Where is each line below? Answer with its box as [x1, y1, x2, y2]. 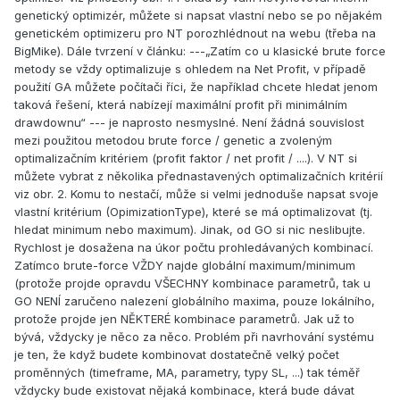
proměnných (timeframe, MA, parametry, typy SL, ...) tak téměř [14, 365, 360, 380]
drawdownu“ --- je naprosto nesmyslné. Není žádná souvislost [14, 115, 364, 130]
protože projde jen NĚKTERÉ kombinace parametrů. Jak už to [14, 312, 354, 327]
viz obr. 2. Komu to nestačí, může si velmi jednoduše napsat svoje [14, 187, 379, 202]
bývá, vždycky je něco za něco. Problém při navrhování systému [14, 329, 374, 345]
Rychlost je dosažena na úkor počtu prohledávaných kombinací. [14, 240, 373, 255]
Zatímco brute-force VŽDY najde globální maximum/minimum [14, 258, 355, 273]
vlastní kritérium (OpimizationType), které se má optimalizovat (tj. [14, 204, 372, 220]
